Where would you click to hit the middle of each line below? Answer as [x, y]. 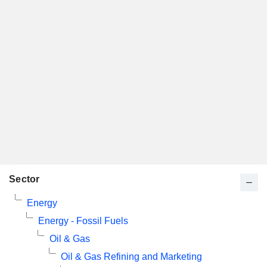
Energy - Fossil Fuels [83, 221]
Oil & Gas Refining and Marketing [131, 257]
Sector [24, 179]
